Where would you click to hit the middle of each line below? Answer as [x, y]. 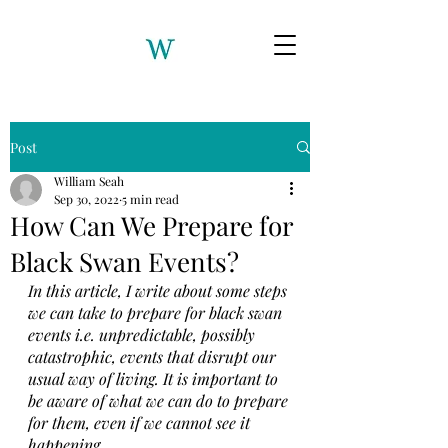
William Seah [89, 181]
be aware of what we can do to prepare [160, 400]
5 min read [150, 199]
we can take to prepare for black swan [157, 312]
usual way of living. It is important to [155, 378]
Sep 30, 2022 [86, 199]
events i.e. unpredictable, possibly [143, 334]
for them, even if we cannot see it [141, 422]
